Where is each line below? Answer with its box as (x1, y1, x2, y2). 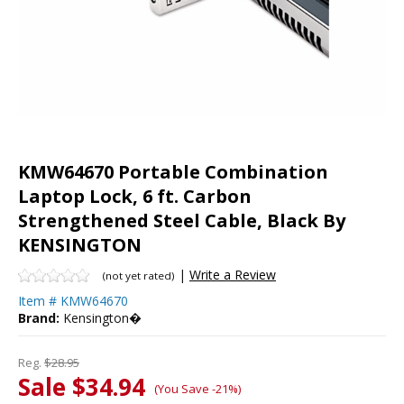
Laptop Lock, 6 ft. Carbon (18, 183, 252, 208)
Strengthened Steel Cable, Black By (18, 207, 345, 233)
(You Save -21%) (154, 380, 241, 397)
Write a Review (189, 265, 276, 283)
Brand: (18, 308, 60, 326)
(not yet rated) (103, 268, 175, 282)
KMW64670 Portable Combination (18, 159, 328, 184)
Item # (18, 291, 57, 309)
